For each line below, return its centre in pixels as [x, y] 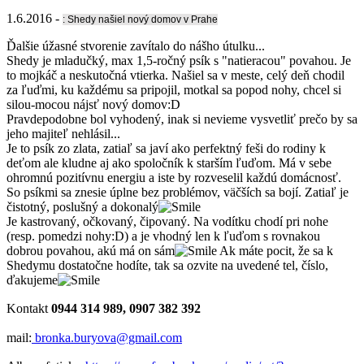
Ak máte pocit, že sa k [275, 250]
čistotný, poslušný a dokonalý [82, 206]
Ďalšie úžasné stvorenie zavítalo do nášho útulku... [136, 45]
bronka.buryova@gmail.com [107, 337]
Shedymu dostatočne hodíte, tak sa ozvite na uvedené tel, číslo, [167, 265]
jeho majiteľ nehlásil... [63, 133]
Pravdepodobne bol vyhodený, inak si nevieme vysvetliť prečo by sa [182, 119]
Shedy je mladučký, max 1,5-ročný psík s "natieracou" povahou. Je [179, 60]
